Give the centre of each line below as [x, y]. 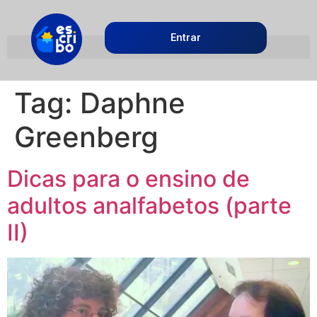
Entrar [186, 38]
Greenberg [86, 137]
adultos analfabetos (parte [149, 205]
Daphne [133, 103]
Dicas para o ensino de [128, 178]
